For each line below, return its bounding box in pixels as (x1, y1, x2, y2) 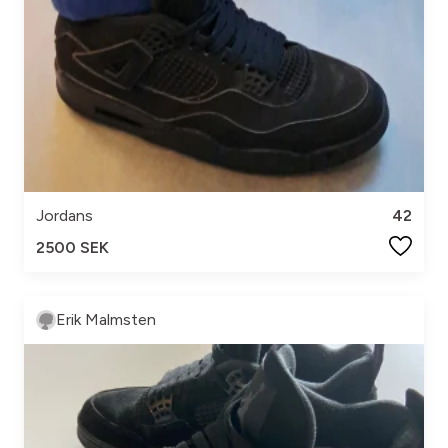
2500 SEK (36, 238, 109, 257)
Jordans (36, 206, 93, 225)
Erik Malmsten (56, 310, 156, 329)
